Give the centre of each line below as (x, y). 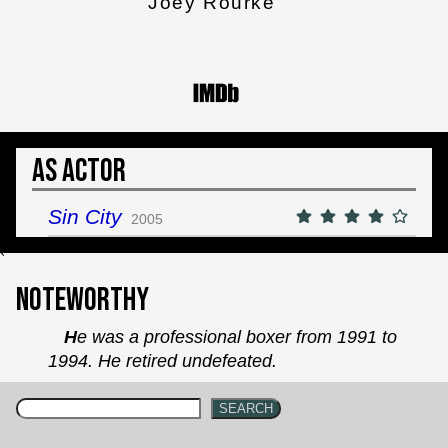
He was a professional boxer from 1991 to (70, 336)
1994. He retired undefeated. (162, 360)
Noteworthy (82, 300)
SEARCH (246, 409)
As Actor (79, 171)
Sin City (85, 217)
